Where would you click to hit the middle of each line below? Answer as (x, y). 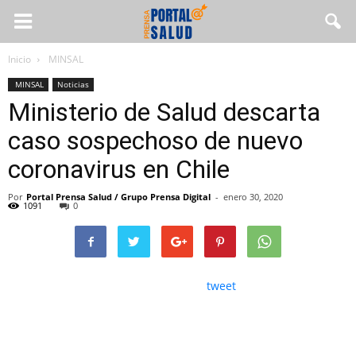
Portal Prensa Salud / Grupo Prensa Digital (118, 197)
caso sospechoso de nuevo (155, 141)
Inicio (19, 59)
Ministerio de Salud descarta (164, 112)
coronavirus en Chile (119, 169)
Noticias (73, 84)
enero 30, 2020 (253, 197)
